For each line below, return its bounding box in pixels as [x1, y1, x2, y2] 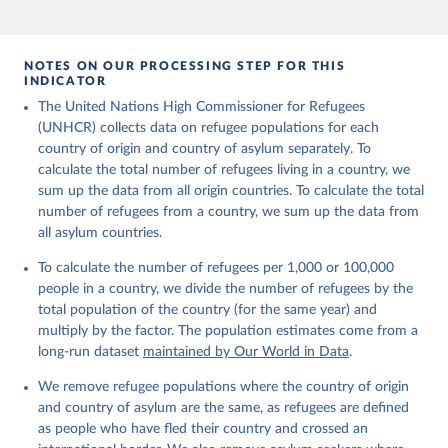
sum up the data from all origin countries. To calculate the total [38, 184, 424, 198]
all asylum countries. [38, 226, 162, 240]
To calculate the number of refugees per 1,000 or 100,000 [38, 261, 394, 275]
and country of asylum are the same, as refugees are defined [38, 401, 409, 415]
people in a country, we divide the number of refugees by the [38, 282, 413, 296]
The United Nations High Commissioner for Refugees [38, 100, 365, 114]
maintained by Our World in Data [143, 345, 349, 359]
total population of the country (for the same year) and [38, 303, 377, 317]
